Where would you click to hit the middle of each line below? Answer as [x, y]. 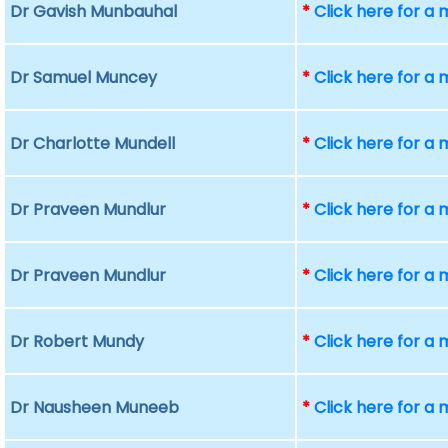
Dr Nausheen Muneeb [95, 407]
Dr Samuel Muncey [84, 77]
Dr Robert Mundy [77, 341]
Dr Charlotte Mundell [93, 143]
